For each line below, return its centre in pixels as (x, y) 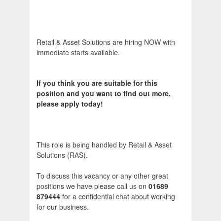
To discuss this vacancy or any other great (102, 176)
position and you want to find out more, (104, 93)
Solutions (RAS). (62, 155)
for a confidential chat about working (118, 197)
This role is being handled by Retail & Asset (104, 145)
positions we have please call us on (92, 186)
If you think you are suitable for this (97, 83)
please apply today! (70, 104)
